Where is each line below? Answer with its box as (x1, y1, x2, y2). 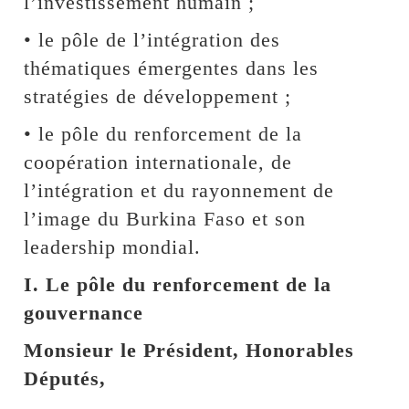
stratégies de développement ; (24, 84, 292, 108)
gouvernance (24, 300, 144, 324)
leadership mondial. (24, 235, 202, 258)
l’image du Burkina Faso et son (24, 206, 307, 230)
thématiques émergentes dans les (24, 56, 320, 79)
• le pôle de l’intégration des (24, 27, 281, 51)
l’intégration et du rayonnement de (24, 178, 335, 202)
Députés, (24, 366, 107, 390)
